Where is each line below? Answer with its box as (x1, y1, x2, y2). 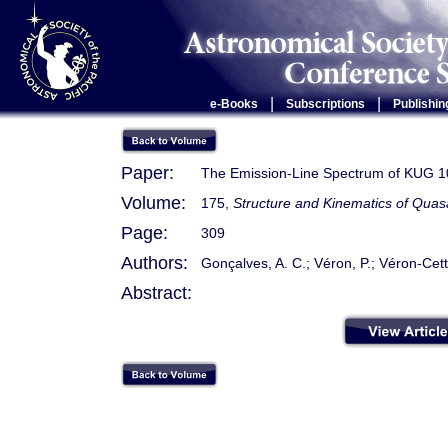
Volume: (121, 193, 186, 213)
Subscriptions (285, 97, 365, 111)
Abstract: (121, 283, 192, 303)
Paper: (121, 163, 174, 183)
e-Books (209, 97, 258, 111)
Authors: (121, 253, 188, 273)
